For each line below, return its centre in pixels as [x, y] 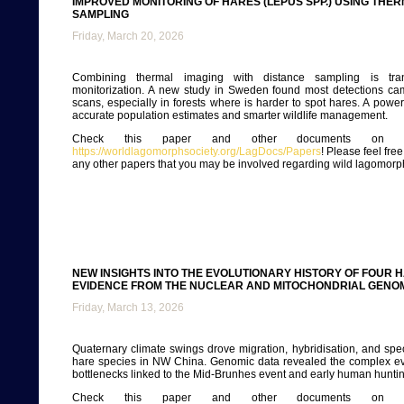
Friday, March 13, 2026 [128, 308]
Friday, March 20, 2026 [128, 36]
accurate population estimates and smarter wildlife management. [230, 115]
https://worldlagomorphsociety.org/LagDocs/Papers [197, 151]
